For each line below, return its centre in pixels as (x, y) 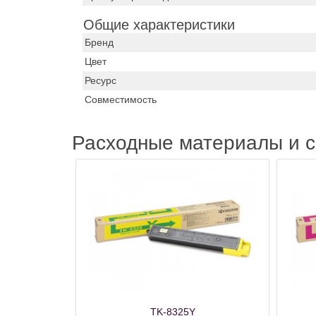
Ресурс (101, 80)
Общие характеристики (159, 24)
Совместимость (121, 99)
